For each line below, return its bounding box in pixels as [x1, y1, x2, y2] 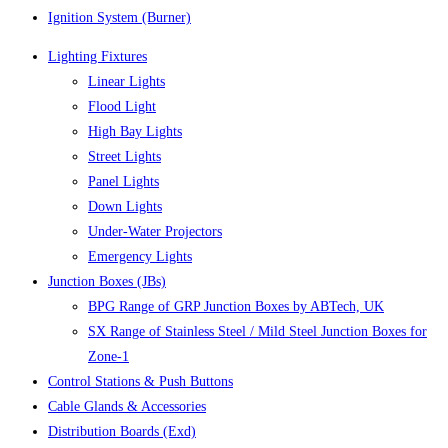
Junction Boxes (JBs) [48, 274, 166, 290]
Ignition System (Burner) [48, 10, 191, 26]
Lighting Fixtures [48, 49, 147, 65]
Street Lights [88, 149, 161, 165]
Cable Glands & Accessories [48, 399, 206, 415]
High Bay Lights [88, 124, 182, 140]
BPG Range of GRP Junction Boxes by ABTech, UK [88, 299, 384, 315]
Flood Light [88, 99, 156, 115]
